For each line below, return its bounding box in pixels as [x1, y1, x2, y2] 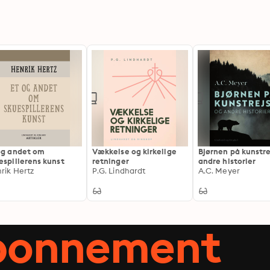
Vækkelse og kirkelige [92, 146, 177, 156]
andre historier [198, 156, 256, 166]
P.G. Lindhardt [92, 166, 146, 175]
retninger [92, 156, 129, 166]
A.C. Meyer [198, 166, 240, 175]
